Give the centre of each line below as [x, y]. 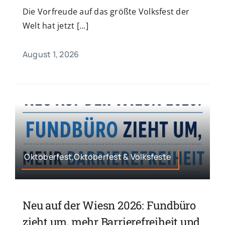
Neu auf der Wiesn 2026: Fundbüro [109, 205]
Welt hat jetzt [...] [55, 26]
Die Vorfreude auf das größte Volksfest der [106, 12]
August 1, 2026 [51, 54]
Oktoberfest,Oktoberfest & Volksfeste [98, 156]
